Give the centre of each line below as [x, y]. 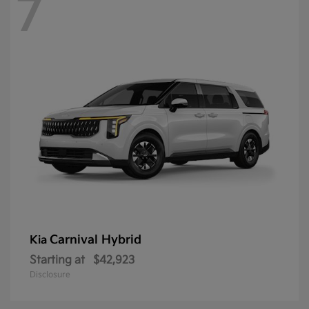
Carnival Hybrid [96, 240]
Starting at [57, 261]
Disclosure [50, 275]
